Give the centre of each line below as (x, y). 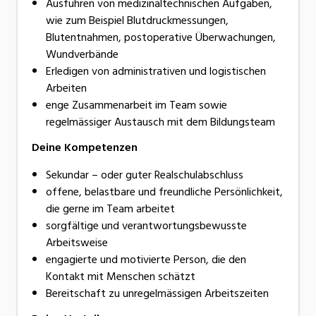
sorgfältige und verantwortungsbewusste (146, 225)
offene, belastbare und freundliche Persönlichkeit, (164, 192)
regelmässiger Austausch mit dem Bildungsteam (160, 122)
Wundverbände (82, 54)
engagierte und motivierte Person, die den (146, 259)
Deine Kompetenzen (85, 147)
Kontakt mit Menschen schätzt (121, 276)
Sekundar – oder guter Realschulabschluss (145, 175)
